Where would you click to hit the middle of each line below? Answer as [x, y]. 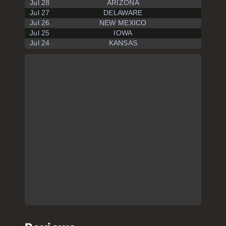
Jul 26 [40, 23]
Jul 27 [40, 13]
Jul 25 [40, 33]
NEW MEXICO [123, 23]
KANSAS [123, 43]
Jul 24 [40, 43]
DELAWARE [123, 13]
